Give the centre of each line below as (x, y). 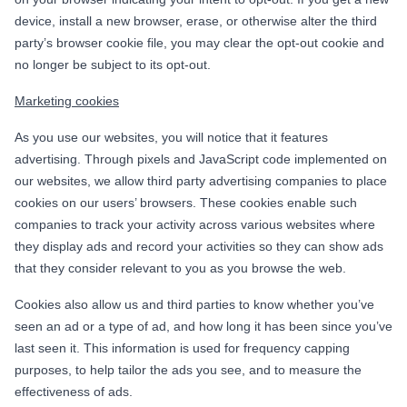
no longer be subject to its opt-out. (113, 64)
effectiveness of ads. (74, 391)
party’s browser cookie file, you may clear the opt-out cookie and (199, 42)
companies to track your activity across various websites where (195, 224)
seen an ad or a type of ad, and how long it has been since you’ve (203, 326)
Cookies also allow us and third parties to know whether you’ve (194, 304)
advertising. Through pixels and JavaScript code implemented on (201, 159)
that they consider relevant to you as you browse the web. (180, 268)
